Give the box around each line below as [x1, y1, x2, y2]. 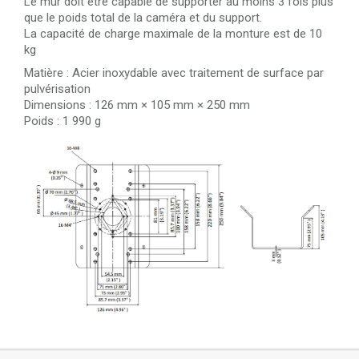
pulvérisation [24, 82, 91, 96]
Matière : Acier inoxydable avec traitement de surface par [24, 66, 324, 80]
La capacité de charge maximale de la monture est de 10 [24, 26, 322, 41]
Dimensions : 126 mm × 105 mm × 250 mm [24, 98, 250, 112]
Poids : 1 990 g [24, 114, 101, 128]
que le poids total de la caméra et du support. [24, 10, 262, 25]
